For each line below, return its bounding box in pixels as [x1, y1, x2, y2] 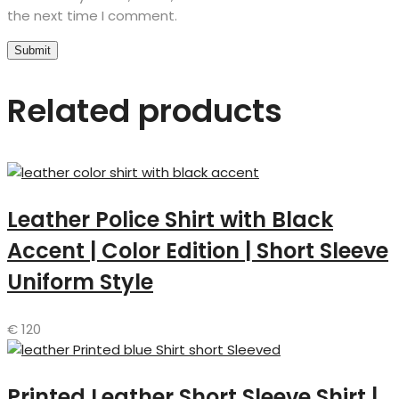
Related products [7, 88, 282, 134]
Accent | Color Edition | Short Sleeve [7, 236, 388, 266]
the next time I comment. [7, 6, 177, 26]
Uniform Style [7, 267, 153, 297]
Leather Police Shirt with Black [7, 205, 333, 235]
